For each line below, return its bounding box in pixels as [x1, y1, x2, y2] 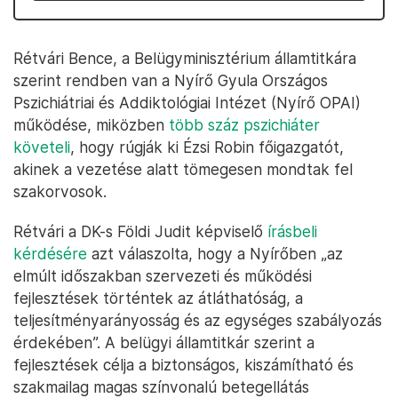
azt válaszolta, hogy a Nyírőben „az [87, 244, 343, 263]
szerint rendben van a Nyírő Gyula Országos [13, 71, 328, 90]
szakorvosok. [13, 182, 107, 201]
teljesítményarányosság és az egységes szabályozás [13, 311, 382, 330]
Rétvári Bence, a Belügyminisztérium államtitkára [13, 49, 356, 68]
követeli [13, 138, 70, 156]
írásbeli [267, 222, 317, 241]
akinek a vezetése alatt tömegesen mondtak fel [13, 160, 353, 179]
